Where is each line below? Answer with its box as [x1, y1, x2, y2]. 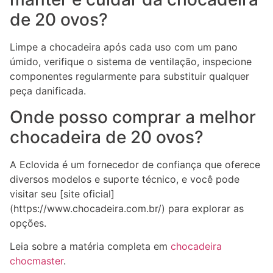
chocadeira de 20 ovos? [10, 126, 204, 147]
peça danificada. [10, 85, 86, 97]
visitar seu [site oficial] [10, 187, 115, 200]
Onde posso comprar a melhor [10, 106, 256, 127]
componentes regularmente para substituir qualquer [10, 70, 249, 83]
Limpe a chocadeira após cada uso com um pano [10, 41, 238, 54]
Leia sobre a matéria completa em [10, 240, 171, 253]
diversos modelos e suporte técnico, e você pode [10, 172, 239, 185]
